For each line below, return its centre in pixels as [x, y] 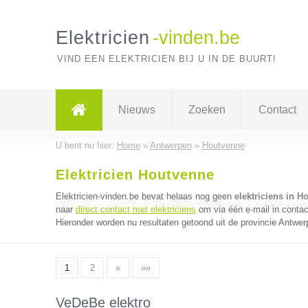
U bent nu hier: [86, 145]
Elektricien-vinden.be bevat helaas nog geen [145, 196]
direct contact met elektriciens [135, 209]
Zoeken [207, 110]
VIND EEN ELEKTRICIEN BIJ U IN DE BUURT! [166, 59]
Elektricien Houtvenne [135, 175]
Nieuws [136, 110]
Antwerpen [170, 145]
